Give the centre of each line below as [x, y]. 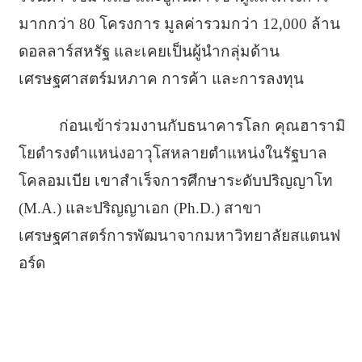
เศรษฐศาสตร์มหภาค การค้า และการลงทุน [161, 78]
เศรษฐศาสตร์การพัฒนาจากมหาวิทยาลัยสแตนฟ [179, 235]
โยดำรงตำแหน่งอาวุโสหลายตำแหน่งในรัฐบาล [173, 153]
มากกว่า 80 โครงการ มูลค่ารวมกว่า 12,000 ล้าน [179, 23]
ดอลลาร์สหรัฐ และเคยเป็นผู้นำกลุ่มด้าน [149, 51]
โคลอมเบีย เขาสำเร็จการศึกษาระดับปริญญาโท [175, 180]
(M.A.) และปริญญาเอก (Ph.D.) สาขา [140, 208]
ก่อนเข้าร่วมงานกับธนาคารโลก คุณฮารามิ [202, 125]
